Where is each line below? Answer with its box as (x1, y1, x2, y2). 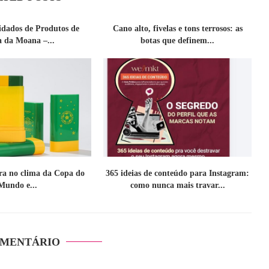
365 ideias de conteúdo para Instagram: (106, 169, 250, 178)
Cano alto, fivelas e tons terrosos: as (112, 24, 243, 34)
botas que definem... (141, 36, 215, 46)
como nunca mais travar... (130, 181, 225, 190)
